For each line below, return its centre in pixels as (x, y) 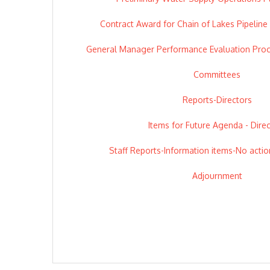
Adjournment (217, 175)
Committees (217, 74)
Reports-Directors (217, 99)
